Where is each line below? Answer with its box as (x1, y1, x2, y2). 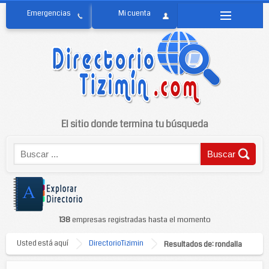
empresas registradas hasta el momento (70, 214, 211, 225)
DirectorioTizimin (89, 238, 144, 249)
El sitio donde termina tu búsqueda (61, 117, 208, 131)
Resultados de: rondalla (164, 240, 242, 250)
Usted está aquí (17, 238, 68, 249)
